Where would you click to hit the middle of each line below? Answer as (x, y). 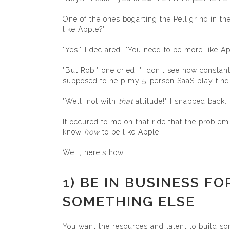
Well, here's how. (94, 152)
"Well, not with (91, 101)
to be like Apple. (130, 132)
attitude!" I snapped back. (180, 101)
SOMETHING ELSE (129, 202)
